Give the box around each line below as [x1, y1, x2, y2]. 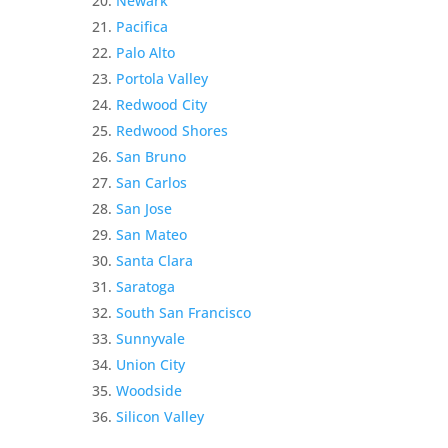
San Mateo [116, 225, 188, 245]
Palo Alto [116, 43, 176, 63]
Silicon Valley [116, 407, 205, 427]
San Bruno [116, 147, 187, 167]
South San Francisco [116, 303, 252, 323]
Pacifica [116, 17, 169, 37]
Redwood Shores [116, 121, 229, 141]
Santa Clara [116, 251, 194, 271]
